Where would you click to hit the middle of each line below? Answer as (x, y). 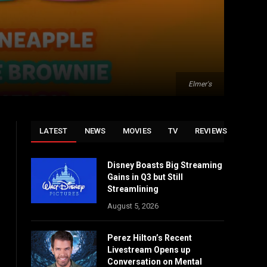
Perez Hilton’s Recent (150, 238)
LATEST (54, 131)
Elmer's (200, 84)
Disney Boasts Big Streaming (165, 165)
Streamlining (133, 189)
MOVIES (137, 131)
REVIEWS (211, 131)
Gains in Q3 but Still (145, 177)
